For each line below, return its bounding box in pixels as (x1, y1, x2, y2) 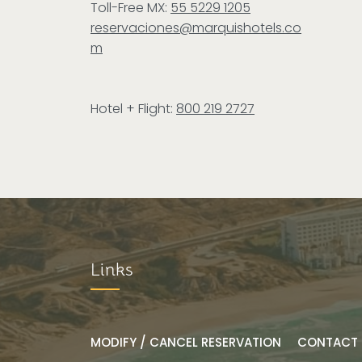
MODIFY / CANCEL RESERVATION (90, 333, 281, 351)
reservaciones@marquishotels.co (90, 18, 301, 37)
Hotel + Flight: (90, 99, 176, 118)
